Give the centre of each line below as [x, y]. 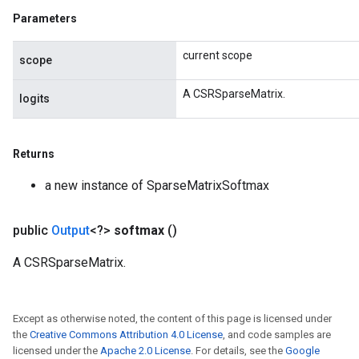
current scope [218, 55]
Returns [34, 154]
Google [303, 351]
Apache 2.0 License [145, 351]
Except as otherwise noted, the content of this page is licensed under [172, 319]
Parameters [45, 18]
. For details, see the [238, 351]
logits [34, 99]
